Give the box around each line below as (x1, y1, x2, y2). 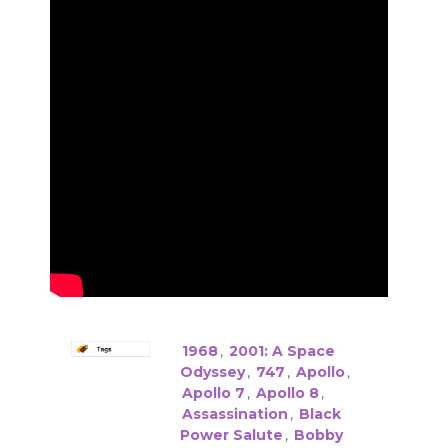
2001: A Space (228, 341, 335, 360)
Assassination (181, 404, 288, 423)
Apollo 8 (255, 383, 319, 402)
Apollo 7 (181, 383, 245, 402)
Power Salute (179, 425, 283, 444)
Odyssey (179, 362, 245, 381)
